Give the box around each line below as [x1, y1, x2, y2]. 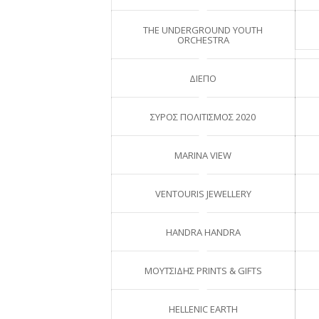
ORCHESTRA [177, 33, 229, 46]
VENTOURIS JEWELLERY [155, 187, 251, 200]
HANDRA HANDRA [165, 225, 241, 239]
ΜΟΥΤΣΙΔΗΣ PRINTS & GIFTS [144, 263, 262, 277]
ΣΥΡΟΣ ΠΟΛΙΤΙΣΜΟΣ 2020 [150, 110, 256, 123]
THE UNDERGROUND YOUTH [143, 23, 263, 36]
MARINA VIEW [174, 148, 232, 162]
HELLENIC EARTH [168, 302, 238, 315]
